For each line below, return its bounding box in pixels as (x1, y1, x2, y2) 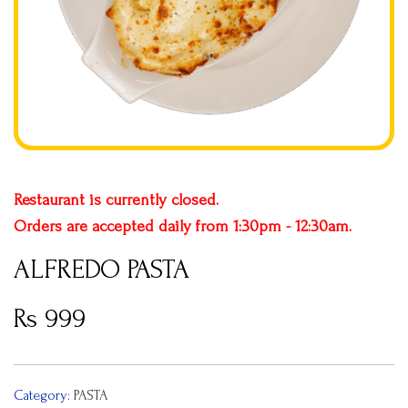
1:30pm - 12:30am (233, 218, 349, 235)
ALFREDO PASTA (14, 254, 189, 284)
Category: (14, 387, 74, 403)
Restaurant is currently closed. (14, 191, 219, 209)
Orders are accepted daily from (14, 218, 233, 235)
